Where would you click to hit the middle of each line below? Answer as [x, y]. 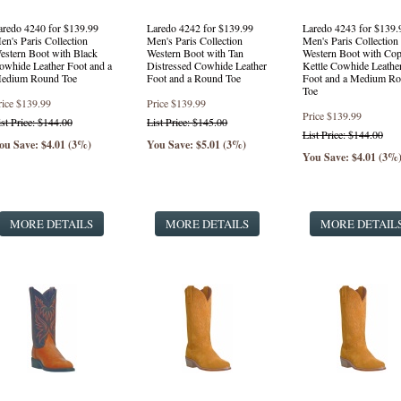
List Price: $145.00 [188, 122]
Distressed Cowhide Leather [207, 65]
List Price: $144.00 [342, 134]
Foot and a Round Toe [194, 78]
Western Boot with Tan [196, 53]
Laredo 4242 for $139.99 [200, 28]
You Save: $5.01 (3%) [197, 145]
